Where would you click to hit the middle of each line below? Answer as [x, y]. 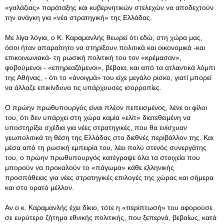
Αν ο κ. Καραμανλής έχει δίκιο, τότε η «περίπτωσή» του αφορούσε [109, 207]
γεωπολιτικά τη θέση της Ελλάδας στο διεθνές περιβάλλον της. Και [109, 137]
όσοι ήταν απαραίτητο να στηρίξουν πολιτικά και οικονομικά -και [105, 47]
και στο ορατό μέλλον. [39, 187]
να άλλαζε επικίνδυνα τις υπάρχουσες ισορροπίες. [83, 87]
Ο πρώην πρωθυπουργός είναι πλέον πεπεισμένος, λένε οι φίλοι [106, 107]
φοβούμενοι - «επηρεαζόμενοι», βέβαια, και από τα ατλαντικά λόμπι [110, 67]
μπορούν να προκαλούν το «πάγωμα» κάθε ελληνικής [89, 167]
